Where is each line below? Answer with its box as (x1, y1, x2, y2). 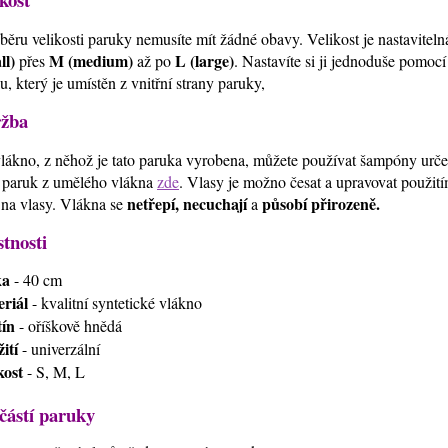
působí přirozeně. (258, 192, 380, 216)
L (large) (175, 49, 234, 73)
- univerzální (18, 337, 100, 359)
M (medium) (49, 49, 133, 73)
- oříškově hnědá (15, 314, 122, 336)
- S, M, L (23, 360, 85, 382)
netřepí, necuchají (127, 192, 247, 216)
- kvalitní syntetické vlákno (28, 291, 202, 313)
